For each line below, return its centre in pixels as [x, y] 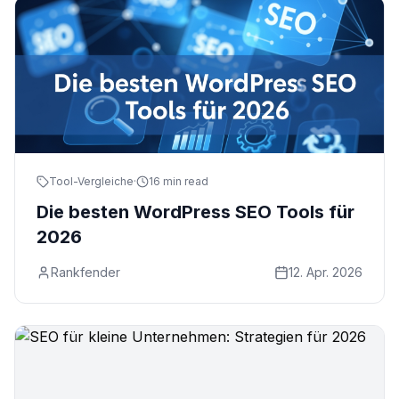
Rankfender [85, 272]
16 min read [179, 181]
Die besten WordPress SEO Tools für [195, 212]
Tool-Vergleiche [91, 181]
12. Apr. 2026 [326, 272]
